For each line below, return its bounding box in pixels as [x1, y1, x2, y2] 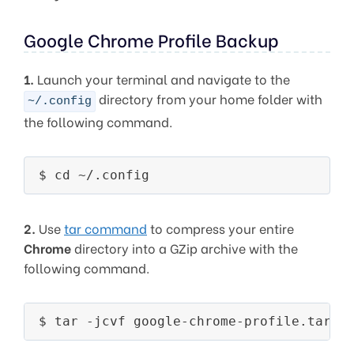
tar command [64, 218, 147, 237]
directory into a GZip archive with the [71, 238, 298, 257]
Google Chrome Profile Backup [24, 26, 279, 52]
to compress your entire [147, 218, 294, 237]
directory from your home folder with [96, 88, 322, 107]
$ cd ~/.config [39, 167, 149, 183]
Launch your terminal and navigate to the [34, 69, 290, 88]
